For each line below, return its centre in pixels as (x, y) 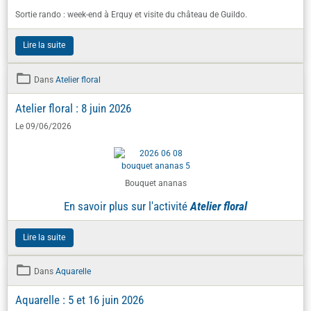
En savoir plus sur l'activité (127, 132)
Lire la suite (44, 163)
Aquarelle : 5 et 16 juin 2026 (79, 226)
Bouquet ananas (155, 109)
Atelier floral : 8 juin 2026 (73, 34)
